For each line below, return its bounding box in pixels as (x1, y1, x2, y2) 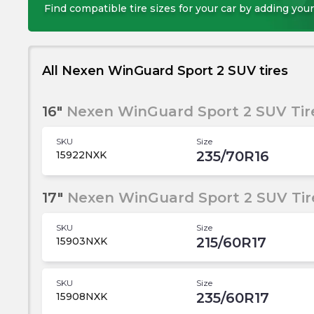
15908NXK (56, 290, 107, 303)
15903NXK (56, 235, 107, 247)
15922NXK (56, 149, 107, 161)
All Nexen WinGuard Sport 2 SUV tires (42, 63, 288, 78)
